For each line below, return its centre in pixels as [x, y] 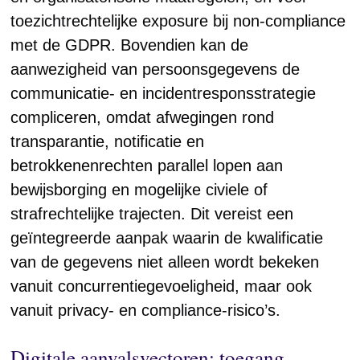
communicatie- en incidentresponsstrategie [164, 93]
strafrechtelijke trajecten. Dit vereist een [152, 214]
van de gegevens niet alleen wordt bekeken [165, 262]
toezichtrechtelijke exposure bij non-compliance [178, 21]
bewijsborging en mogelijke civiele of [139, 190]
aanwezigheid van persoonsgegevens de [155, 69]
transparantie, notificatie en [108, 141]
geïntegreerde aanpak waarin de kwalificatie [167, 238]
